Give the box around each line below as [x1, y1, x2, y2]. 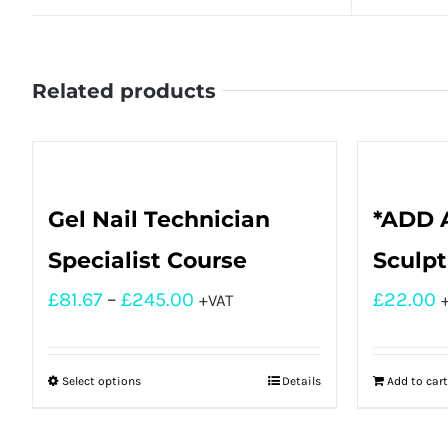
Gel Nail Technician [48, 205, 270, 233]
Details [282, 373, 321, 388]
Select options [62, 373, 141, 388]
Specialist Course [48, 246, 247, 274]
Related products [32, 78, 216, 103]
